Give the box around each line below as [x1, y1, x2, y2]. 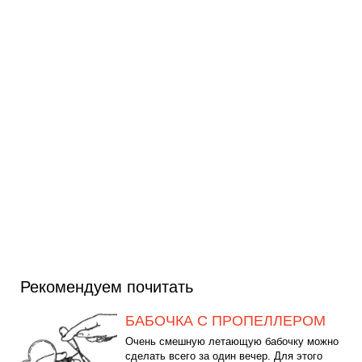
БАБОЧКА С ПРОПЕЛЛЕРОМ [125, 312, 326, 329]
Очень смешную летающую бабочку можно [125, 335, 339, 347]
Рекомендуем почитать [20, 277, 193, 296]
